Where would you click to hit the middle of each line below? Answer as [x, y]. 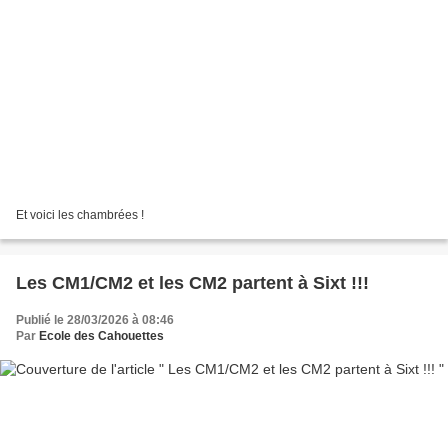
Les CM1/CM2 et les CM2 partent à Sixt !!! [192, 283]
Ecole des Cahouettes [101, 336]
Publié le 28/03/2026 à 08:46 [95, 320]
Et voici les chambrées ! [80, 215]
